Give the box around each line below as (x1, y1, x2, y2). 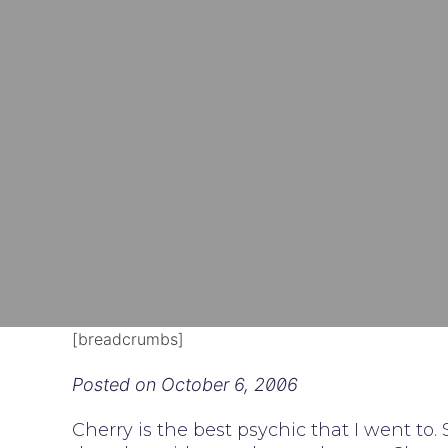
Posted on (72, 374, 161, 395)
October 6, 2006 (161, 374, 298, 395)
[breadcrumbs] (72, 329, 184, 349)
